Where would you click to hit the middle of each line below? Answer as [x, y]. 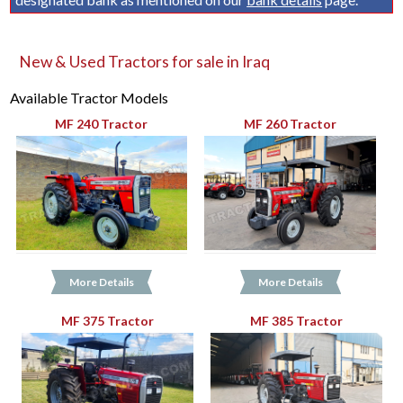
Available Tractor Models [90, 98]
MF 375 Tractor [108, 320]
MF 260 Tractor [291, 123]
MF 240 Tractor [102, 123]
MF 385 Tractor [296, 320]
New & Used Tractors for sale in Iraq [145, 62]
